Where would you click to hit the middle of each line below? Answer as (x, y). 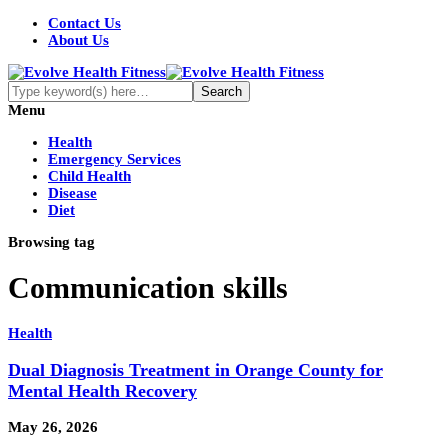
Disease (72, 193)
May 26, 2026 (53, 427)
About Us (78, 40)
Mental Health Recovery (102, 390)
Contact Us (84, 23)
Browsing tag (51, 242)
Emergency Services (114, 159)
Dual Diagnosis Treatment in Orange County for (195, 369)
